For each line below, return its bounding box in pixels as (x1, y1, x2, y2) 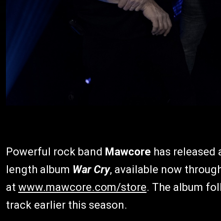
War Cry (73, 163, 110, 176)
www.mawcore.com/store (18, 181, 147, 193)
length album (6, 163, 73, 176)
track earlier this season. (6, 198, 127, 211)
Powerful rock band (6, 145, 105, 158)
